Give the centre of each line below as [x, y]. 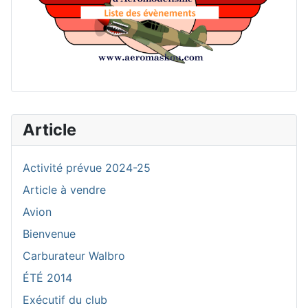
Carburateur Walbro [74, 256]
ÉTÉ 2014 [47, 278]
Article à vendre [64, 190]
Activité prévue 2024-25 [87, 168]
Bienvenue [49, 234]
